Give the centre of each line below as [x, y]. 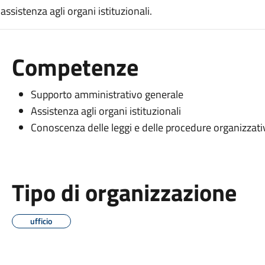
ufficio [41, 221]
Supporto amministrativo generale [107, 94]
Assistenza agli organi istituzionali [106, 111]
